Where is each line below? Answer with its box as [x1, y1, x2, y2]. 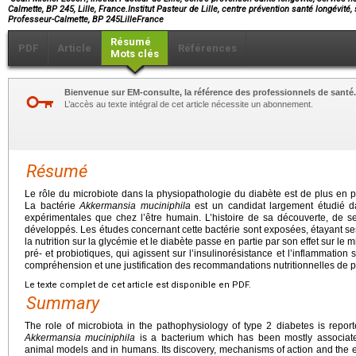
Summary [26, 292, 99, 313]
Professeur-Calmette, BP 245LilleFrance [8, 14, 164, 25]
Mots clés [110, 47, 159, 60]
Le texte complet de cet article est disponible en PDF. [25, 279, 251, 290]
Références [178, 41, 237, 54]
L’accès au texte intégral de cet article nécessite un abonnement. [64, 99, 313, 109]
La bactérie [25, 199, 80, 211]
